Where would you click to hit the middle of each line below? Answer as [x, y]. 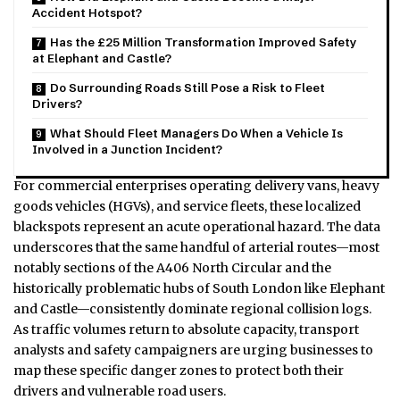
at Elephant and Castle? [102, 58]
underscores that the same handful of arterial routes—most [196, 248]
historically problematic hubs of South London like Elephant [199, 289]
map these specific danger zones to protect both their [179, 371]
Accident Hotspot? [87, 13]
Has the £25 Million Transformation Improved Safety [204, 42]
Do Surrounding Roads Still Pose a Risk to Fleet [187, 88]
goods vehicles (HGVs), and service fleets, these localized [187, 207]
